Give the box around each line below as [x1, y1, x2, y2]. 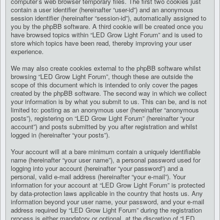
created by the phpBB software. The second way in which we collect [11, 88, 207, 98]
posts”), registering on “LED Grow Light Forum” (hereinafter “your [11, 113, 194, 123]
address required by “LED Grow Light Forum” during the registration [11, 205, 202, 215]
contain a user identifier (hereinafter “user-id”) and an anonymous [11, 5, 193, 15]
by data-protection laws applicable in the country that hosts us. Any [11, 189, 203, 198]
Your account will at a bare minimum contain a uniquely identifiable [11, 147, 200, 157]
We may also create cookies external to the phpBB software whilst [11, 63, 201, 73]
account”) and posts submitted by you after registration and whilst [11, 122, 197, 132]
